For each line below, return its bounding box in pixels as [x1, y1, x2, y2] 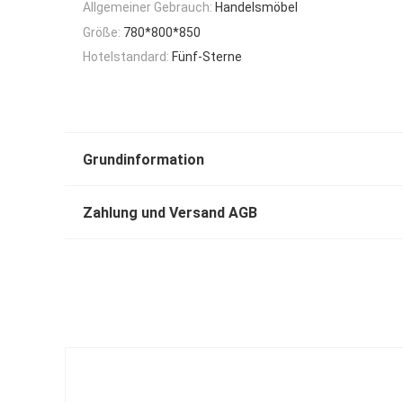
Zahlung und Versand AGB [83, 203, 257, 221]
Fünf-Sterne [172, 49, 242, 64]
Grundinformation [83, 150, 204, 168]
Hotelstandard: [83, 49, 169, 64]
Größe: [83, 24, 121, 40]
